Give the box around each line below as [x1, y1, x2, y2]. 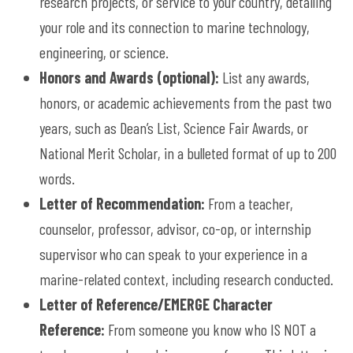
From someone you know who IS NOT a [105, 319, 316, 339]
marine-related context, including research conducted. [39, 269, 333, 288]
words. [39, 168, 75, 188]
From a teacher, [205, 193, 293, 213]
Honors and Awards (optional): [39, 67, 219, 87]
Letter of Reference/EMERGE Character [39, 294, 273, 314]
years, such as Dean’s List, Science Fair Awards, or [39, 117, 308, 137]
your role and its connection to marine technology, [39, 17, 310, 36]
